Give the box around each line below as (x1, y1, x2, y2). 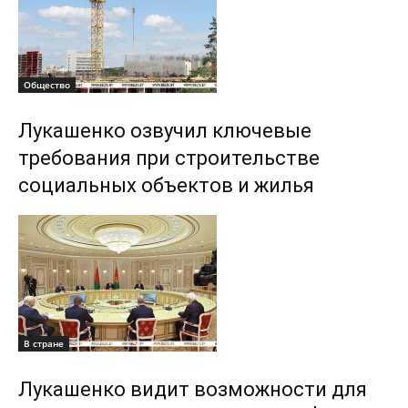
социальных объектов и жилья (18, 173, 314, 197)
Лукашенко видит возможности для (18, 377, 367, 401)
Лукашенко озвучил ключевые (18, 118, 311, 142)
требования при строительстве (18, 146, 320, 169)
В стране (24, 336, 64, 350)
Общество (24, 77, 70, 91)
